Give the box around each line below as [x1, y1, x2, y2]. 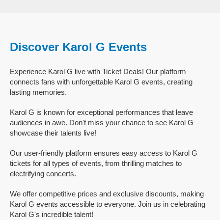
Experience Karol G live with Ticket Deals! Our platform [10, 67, 186, 76]
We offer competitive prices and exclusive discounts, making [10, 190, 204, 198]
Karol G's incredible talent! [10, 210, 93, 219]
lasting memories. [10, 88, 67, 96]
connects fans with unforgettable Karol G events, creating [10, 78, 192, 86]
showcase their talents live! [10, 129, 96, 137]
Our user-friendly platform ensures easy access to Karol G [10, 149, 197, 157]
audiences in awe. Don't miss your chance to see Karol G [10, 118, 193, 127]
